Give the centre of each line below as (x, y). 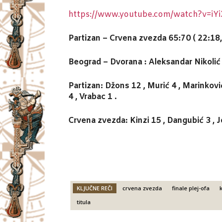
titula (84, 202)
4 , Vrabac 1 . (93, 97)
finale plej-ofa (191, 188)
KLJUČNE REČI (95, 188)
